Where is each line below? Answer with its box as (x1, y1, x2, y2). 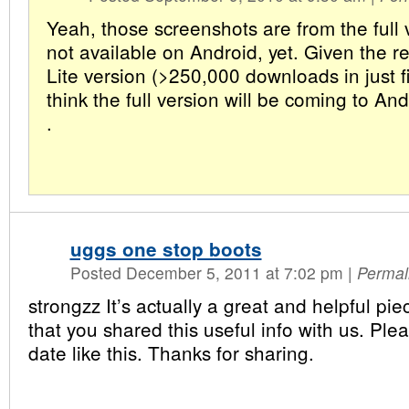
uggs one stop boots (69, 236, 262, 262)
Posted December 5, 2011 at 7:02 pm (69, 261, 348, 284)
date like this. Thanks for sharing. (27, 339, 314, 366)
